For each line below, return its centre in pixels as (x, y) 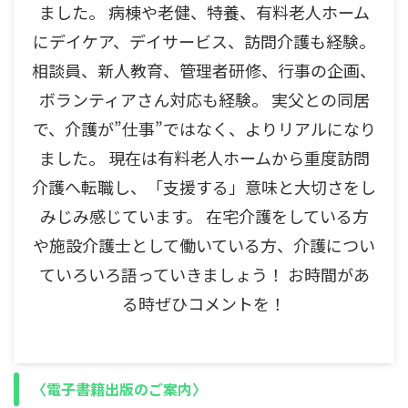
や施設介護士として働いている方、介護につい (204, 245)
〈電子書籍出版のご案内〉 (119, 389)
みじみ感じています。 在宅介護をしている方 (204, 216)
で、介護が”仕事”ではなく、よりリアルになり (204, 129)
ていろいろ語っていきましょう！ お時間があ (204, 275)
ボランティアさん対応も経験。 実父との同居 (204, 100)
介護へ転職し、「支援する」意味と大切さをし (204, 187)
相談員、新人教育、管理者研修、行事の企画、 (204, 71)
